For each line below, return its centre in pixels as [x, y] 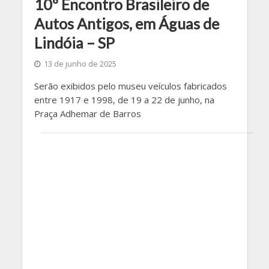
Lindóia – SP [74, 43]
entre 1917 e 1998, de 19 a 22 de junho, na [124, 100]
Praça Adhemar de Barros [87, 114]
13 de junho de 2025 [80, 64]
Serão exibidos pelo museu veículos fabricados [130, 86]
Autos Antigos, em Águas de [126, 24]
